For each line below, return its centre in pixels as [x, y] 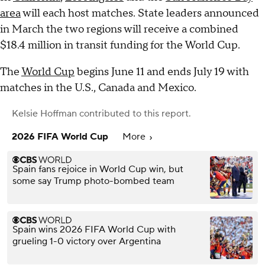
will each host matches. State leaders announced [140, 14]
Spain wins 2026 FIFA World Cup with [94, 230]
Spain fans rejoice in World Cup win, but [98, 169]
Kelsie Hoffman [44, 114]
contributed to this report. [134, 114]
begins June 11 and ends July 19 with [162, 72]
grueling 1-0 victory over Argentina [87, 242]
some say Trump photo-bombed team [93, 181]
